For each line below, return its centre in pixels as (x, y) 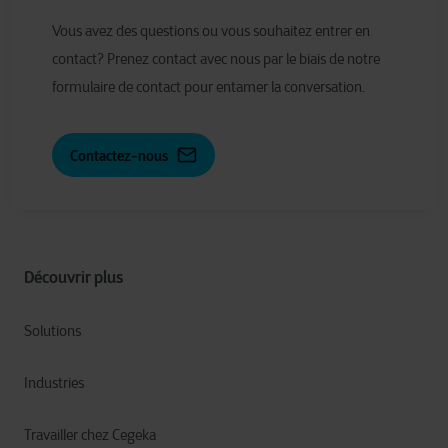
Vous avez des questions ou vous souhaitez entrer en (211, 31)
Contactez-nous (119, 156)
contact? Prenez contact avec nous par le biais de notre (216, 59)
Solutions (52, 331)
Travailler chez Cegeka (90, 435)
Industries (54, 383)
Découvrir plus (73, 277)
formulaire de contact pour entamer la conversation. (208, 87)
